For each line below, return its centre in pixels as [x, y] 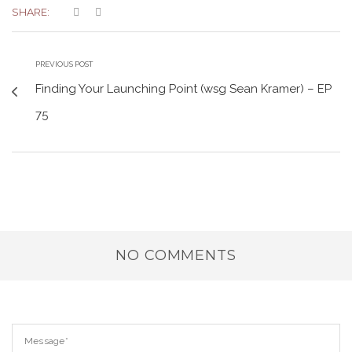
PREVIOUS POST [64, 64]
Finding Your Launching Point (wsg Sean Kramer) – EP [183, 89]
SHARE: [31, 12]
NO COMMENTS [176, 255]
